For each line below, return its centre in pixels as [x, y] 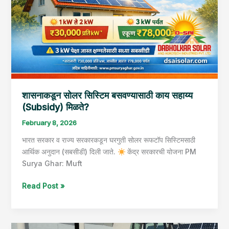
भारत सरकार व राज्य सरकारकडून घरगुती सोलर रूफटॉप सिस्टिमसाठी [108, 140]
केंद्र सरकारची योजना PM [161, 152]
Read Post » [43, 186]
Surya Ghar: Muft [52, 164]
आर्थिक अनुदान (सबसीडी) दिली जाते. [70, 152]
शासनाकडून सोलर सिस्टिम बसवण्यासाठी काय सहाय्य [107, 95]
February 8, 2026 [49, 123]
